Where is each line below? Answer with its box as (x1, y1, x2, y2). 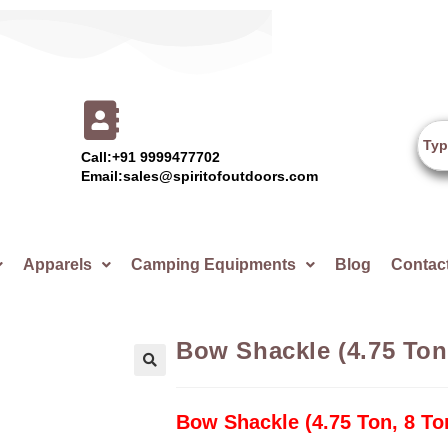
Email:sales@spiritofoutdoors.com (81, 168, 319, 184)
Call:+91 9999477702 (81, 149, 221, 165)
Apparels (22, 256, 92, 273)
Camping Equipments (130, 256, 296, 273)
